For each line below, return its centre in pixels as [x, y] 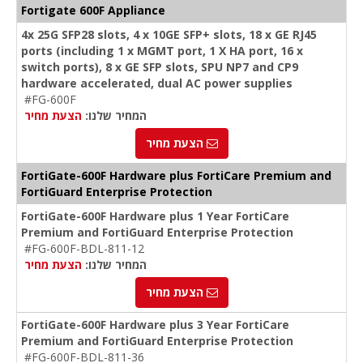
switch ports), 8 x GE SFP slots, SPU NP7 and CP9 [160, 67]
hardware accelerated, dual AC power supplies [157, 83]
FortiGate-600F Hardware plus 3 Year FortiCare [155, 325]
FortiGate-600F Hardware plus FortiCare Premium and [176, 176]
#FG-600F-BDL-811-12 [84, 249]
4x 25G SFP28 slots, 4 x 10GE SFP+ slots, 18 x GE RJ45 [169, 35]
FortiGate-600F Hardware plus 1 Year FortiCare [155, 216]
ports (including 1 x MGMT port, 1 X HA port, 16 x [162, 51]
